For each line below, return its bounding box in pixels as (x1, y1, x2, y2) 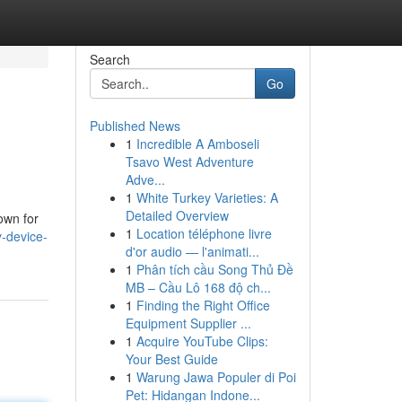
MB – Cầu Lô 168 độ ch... (125, 278, 271, 296)
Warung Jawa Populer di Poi (135, 368, 296, 386)
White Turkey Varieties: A (135, 188, 278, 206)
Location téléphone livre (135, 224, 272, 242)
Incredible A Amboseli (135, 135, 259, 153)
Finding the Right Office (135, 296, 270, 314)
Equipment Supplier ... (125, 314, 251, 332)
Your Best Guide (125, 350, 218, 368)
